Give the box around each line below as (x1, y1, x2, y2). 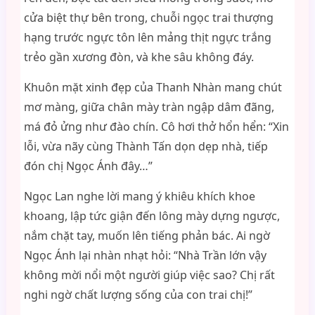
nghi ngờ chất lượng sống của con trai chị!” (23, 287, 252, 302)
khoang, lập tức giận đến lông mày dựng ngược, (23, 208, 280, 224)
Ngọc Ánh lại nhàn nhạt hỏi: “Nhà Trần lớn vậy (23, 247, 266, 263)
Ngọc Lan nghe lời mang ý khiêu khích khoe (23, 188, 255, 204)
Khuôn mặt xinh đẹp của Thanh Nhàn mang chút (23, 79, 282, 95)
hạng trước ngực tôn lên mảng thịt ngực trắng (23, 30, 271, 45)
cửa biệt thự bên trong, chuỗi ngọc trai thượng (23, 10, 274, 25)
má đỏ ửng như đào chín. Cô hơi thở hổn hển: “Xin (23, 119, 289, 134)
